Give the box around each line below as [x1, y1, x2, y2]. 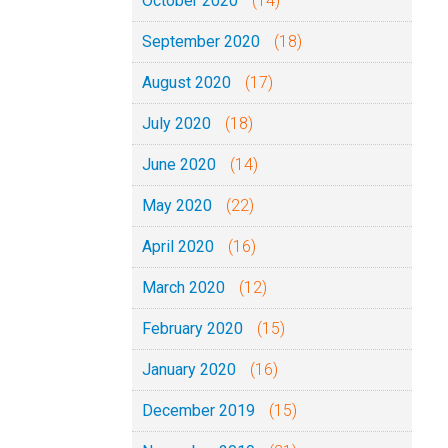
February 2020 [142, 319, 243, 338]
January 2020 [142, 360, 236, 379]
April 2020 [142, 237, 214, 256]
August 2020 [142, 73, 231, 92]
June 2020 [142, 155, 216, 174]
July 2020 [142, 114, 211, 133]
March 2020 [142, 278, 225, 297]
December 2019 [142, 401, 255, 420]
